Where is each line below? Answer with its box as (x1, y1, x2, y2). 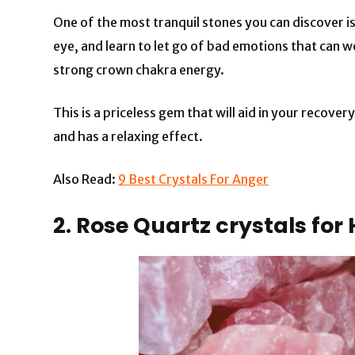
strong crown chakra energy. (53, 61, 225, 78)
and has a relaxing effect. (53, 128, 204, 144)
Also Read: (53, 170, 119, 187)
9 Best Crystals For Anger (118, 170, 269, 187)
